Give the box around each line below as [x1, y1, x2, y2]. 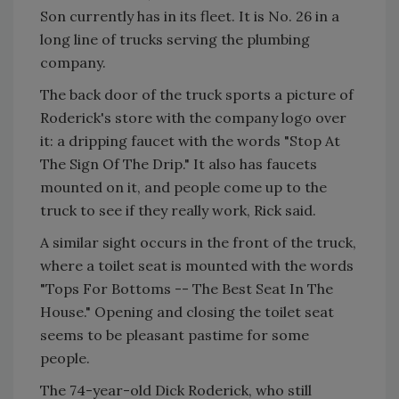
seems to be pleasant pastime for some [40, 326, 309, 344]
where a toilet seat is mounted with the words [40, 256, 354, 274]
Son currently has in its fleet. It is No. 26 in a [40, 7, 339, 25]
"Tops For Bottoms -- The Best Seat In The [40, 280, 333, 297]
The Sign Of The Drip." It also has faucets [40, 155, 317, 173]
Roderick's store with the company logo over [40, 109, 346, 126]
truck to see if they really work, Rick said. [40, 201, 316, 219]
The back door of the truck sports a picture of [40, 85, 354, 103]
